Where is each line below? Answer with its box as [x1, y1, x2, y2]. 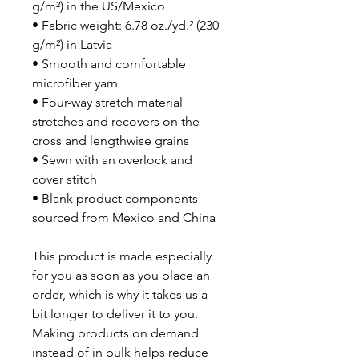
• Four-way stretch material [32, 94, 183, 110]
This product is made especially [32, 248, 212, 264]
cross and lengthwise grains [32, 132, 189, 148]
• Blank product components [32, 190, 198, 206]
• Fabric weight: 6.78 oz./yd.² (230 [32, 17, 219, 33]
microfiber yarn [32, 75, 118, 91]
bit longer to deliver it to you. [32, 305, 198, 321]
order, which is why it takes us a [32, 286, 208, 302]
